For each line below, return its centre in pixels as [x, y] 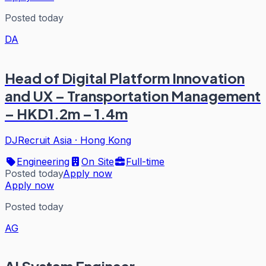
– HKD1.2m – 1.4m [66, 113]
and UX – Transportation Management [133, 95]
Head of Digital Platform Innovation [125, 77]
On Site [98, 161]
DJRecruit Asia [38, 140]
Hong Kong [106, 140]
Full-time [145, 161]
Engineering [43, 161]
